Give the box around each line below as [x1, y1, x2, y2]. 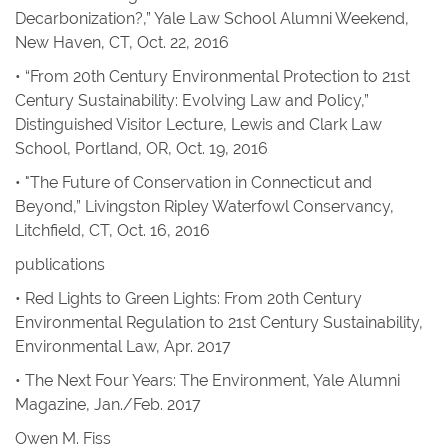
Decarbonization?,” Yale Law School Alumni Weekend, [15, 9, 409, 28]
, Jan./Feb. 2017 [86, 395, 201, 414]
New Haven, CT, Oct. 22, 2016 [15, 33, 229, 52]
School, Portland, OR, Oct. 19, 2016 [15, 139, 268, 158]
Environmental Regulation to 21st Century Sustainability [15, 313, 419, 332]
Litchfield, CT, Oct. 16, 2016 [15, 221, 210, 240]
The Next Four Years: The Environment [25, 371, 306, 390]
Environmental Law [15, 337, 156, 356]
